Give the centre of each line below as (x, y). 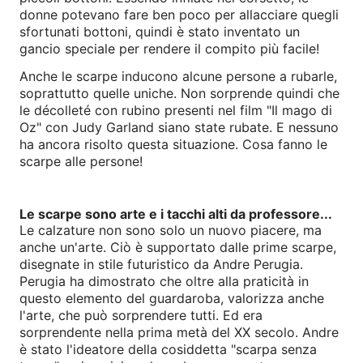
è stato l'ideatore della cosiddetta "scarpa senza (168, 350)
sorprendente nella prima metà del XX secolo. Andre (179, 333)
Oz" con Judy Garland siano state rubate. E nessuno (179, 127)
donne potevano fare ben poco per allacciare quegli (179, 14)
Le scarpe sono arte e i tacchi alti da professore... (176, 214)
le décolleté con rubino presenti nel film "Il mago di (176, 110)
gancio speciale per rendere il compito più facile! (169, 48)
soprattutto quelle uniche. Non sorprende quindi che (179, 93)
